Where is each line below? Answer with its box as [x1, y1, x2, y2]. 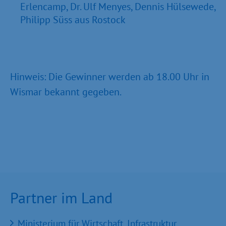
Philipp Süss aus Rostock [20, 13, 126, 26]
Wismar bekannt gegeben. [10, 85, 122, 98]
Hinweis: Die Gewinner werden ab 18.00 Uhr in [10, 70, 209, 83]
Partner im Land [10, 188, 112, 207]
